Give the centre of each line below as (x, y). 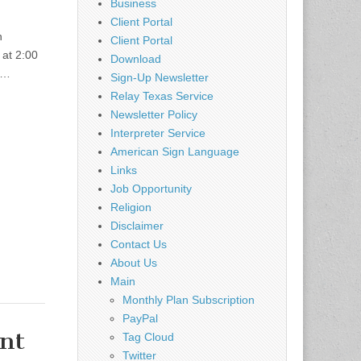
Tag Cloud (148, 336)
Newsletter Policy (154, 114)
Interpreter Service (158, 133)
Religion (131, 207)
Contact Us (139, 244)
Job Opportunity (151, 188)
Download (136, 58)
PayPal (140, 318)
